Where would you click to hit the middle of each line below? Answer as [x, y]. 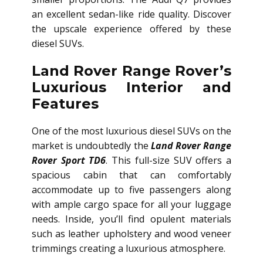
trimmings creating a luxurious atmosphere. [129, 249]
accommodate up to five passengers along [131, 190]
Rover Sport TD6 [69, 161]
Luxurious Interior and [131, 87]
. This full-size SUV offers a [169, 161]
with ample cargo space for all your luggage [131, 205]
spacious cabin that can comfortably [131, 175]
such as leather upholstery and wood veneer [131, 234]
